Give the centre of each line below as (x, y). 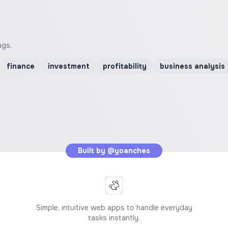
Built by (93, 151)
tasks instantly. (114, 218)
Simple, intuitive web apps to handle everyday (114, 208)
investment (69, 66)
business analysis (192, 66)
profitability (125, 66)
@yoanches (129, 151)
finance (21, 66)
